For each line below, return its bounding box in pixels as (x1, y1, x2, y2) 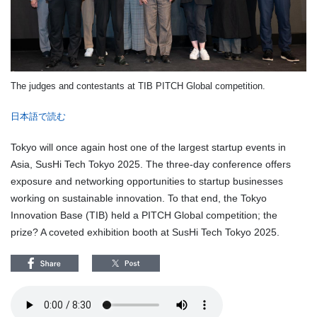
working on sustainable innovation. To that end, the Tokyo (11, 192, 267, 204)
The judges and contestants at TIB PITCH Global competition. (11, 80, 265, 91)
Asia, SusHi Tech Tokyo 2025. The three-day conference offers (11, 158, 291, 170)
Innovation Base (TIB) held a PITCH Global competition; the (11, 209, 277, 221)
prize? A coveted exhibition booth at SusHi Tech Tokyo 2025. (11, 226, 279, 238)
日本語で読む (11, 110, 66, 122)
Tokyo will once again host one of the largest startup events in (11, 141, 286, 153)
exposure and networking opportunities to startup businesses (11, 175, 283, 187)
